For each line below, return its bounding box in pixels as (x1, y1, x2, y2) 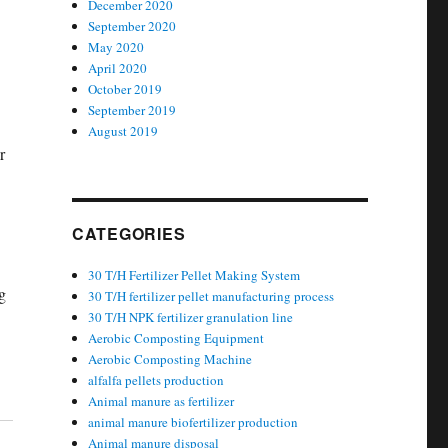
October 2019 (88, 80, 163, 98)
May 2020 (88, 38, 145, 56)
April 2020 (88, 59, 148, 77)
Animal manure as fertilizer (88, 392, 235, 410)
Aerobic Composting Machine (88, 350, 253, 368)
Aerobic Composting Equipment (88, 329, 265, 347)
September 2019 (88, 101, 177, 119)
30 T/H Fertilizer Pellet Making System (88, 266, 301, 284)
